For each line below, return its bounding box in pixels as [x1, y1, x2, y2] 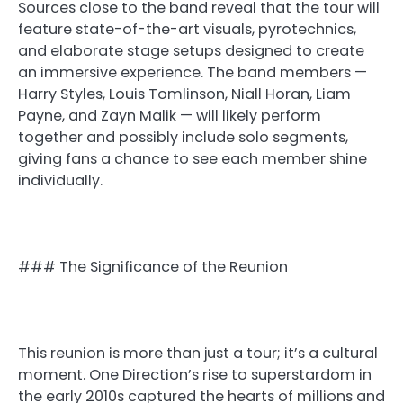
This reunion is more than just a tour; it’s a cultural [18, 343, 378, 364]
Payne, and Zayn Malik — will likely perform [18, 104, 321, 126]
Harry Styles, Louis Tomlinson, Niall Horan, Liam [18, 83, 351, 104]
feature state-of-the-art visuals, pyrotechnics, [18, 18, 356, 40]
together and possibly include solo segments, [18, 126, 348, 148]
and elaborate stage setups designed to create [18, 40, 364, 61]
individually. [18, 169, 103, 191]
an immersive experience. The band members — [18, 61, 367, 83]
